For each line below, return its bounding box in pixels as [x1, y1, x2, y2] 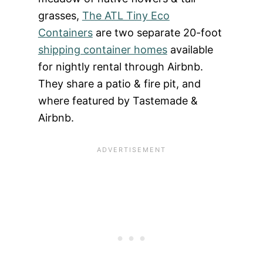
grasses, [38, 9, 82, 22]
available [167, 43, 213, 56]
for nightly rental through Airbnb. [38, 60, 203, 73]
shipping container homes [38, 43, 167, 56]
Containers [38, 26, 93, 39]
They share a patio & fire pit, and [38, 77, 201, 90]
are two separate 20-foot [92, 26, 222, 39]
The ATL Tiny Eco [82, 9, 170, 22]
